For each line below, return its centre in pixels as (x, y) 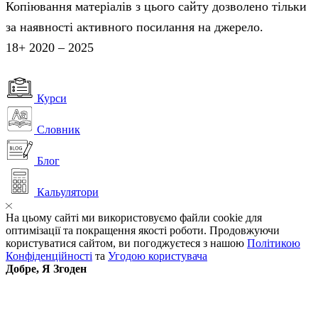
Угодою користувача (158, 256)
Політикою (274, 243)
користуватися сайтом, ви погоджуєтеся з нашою (126, 243)
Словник (59, 130)
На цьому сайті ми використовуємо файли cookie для (134, 218)
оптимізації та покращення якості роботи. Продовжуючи (143, 231)
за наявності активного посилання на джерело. (135, 27)
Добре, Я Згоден (46, 269)
